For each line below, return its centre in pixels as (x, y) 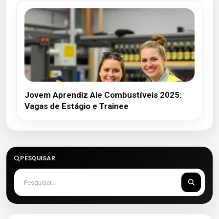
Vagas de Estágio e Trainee (77, 106)
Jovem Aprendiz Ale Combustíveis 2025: (103, 95)
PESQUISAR (38, 158)
